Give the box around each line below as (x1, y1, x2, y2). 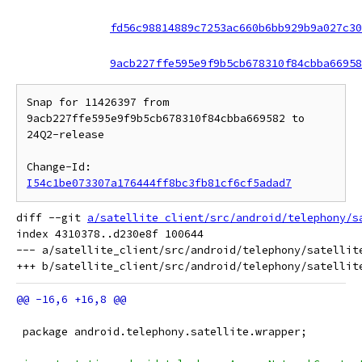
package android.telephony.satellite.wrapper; (16, 325, 307, 339)
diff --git (16, 211, 87, 225)
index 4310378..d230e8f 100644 (16, 227, 204, 241)
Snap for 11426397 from (27, 95, 169, 109)
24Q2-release (27, 128, 104, 141)
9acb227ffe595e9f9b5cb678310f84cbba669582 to (27, 112, 305, 125)
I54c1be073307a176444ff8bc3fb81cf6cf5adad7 (27, 176, 292, 190)
